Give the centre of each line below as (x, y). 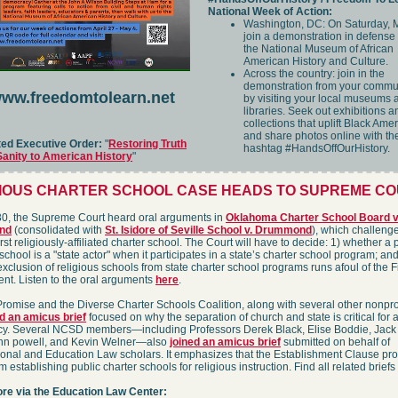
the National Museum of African (318, 49)
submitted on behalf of (335, 342)
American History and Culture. (316, 61)
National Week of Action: (270, 12)
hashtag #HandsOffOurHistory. (317, 148)
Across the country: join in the (314, 74)
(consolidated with (58, 230)
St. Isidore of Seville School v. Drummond (208, 230)
